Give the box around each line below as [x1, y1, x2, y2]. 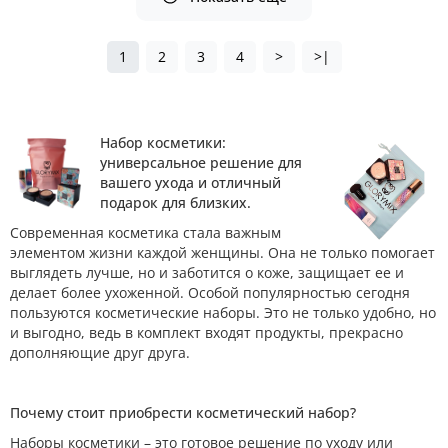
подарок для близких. [100, 193, 251, 212]
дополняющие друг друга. [10, 343, 190, 362]
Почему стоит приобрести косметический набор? [10, 403, 356, 422]
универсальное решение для [100, 153, 302, 172]
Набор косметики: [100, 133, 226, 152]
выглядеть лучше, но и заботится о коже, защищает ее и [10, 263, 404, 282]
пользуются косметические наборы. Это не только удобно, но [10, 303, 436, 322]
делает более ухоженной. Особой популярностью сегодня [10, 283, 410, 302]
